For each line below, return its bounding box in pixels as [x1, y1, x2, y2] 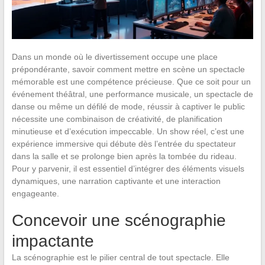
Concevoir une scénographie [11, 211, 226, 230]
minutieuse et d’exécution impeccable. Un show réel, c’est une [11, 126, 244, 136]
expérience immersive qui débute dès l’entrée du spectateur [11, 138, 236, 148]
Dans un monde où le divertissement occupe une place [11, 51, 218, 62]
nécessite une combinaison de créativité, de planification [11, 114, 222, 124]
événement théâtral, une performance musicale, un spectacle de [11, 89, 253, 99]
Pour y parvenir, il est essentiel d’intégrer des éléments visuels [11, 163, 244, 173]
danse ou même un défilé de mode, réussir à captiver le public [11, 101, 245, 111]
